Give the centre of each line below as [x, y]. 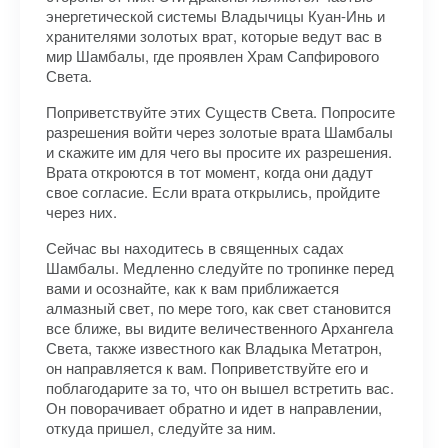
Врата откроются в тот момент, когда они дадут [209, 171]
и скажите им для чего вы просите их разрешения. [219, 151]
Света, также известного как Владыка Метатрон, [214, 347]
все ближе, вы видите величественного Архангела [219, 327]
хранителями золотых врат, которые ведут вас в [214, 35]
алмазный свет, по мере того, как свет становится [218, 307]
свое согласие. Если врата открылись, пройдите [213, 191]
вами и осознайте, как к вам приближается [192, 287]
